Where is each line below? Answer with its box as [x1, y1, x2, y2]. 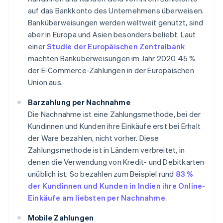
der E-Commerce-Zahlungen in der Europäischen [28, 65, 194, 76]
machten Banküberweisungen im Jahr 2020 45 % [28, 53, 196, 64]
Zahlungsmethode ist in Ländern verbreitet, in [28, 145, 185, 155]
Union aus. [28, 77, 63, 88]
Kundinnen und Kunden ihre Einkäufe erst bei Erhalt [28, 121, 201, 131]
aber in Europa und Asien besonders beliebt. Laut [28, 29, 196, 40]
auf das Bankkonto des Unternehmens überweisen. [28, 5, 204, 16]
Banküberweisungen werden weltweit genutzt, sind [28, 17, 204, 28]
